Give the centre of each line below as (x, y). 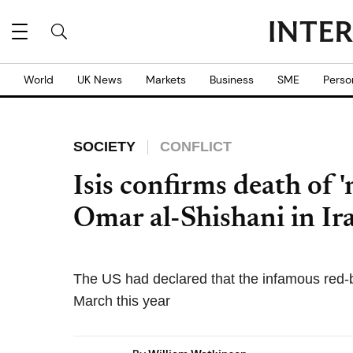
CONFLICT (196, 147)
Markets (166, 80)
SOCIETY (104, 147)
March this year (122, 301)
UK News (100, 80)
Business (232, 80)
